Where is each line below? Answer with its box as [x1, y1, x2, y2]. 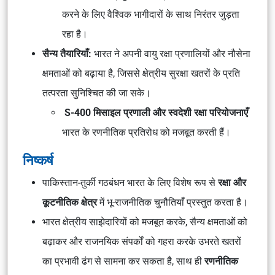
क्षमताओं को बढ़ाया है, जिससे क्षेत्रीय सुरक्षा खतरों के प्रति [42, 68, 240, 79]
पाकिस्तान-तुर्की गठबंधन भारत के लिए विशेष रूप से [42, 177, 218, 188]
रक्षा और [218, 177, 246, 188]
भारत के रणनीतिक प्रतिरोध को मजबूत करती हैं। [62, 126, 231, 138]
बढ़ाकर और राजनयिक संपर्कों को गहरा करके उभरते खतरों [42, 236, 241, 247]
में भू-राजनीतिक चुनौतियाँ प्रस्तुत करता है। [97, 196, 250, 208]
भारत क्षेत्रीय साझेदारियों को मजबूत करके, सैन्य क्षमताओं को [42, 216, 247, 228]
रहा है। [62, 28, 88, 40]
